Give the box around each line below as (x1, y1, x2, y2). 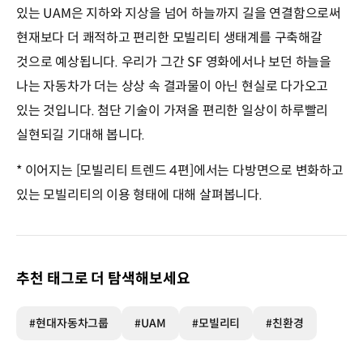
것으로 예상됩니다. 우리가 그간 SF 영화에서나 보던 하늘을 (16, 53, 332, 71)
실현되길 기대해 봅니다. (16, 126, 146, 144)
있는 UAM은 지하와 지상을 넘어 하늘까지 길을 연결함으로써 (16, 5, 342, 23)
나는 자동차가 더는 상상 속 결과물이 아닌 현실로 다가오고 (16, 78, 329, 96)
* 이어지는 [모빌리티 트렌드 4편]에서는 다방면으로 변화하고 (16, 162, 344, 180)
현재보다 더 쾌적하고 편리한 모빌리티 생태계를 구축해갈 (16, 29, 322, 47)
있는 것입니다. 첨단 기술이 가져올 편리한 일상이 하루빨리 (16, 102, 329, 120)
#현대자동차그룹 (29, 316, 109, 331)
